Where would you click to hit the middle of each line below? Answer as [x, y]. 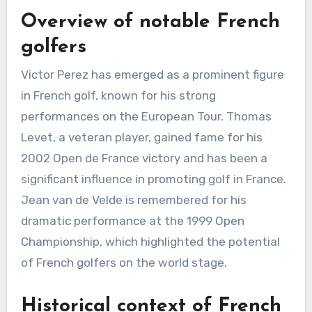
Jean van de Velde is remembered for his [133, 200]
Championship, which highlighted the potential [150, 242]
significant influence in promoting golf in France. [153, 179]
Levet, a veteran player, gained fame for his [141, 138]
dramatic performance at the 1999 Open [132, 221]
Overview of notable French [150, 22]
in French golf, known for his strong [118, 96]
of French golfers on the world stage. [124, 263]
